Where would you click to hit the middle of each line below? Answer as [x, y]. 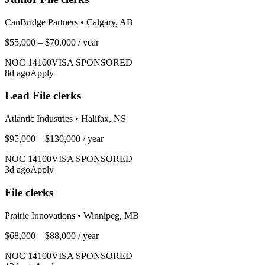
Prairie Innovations [40, 215]
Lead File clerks [43, 96]
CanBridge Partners [41, 22]
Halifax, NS [104, 119]
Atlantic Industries [39, 119]
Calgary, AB [110, 22]
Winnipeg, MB [111, 215]
